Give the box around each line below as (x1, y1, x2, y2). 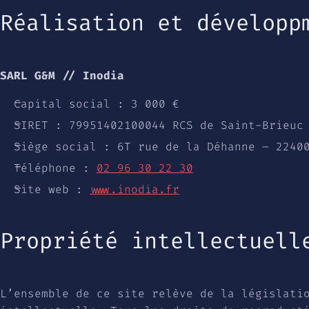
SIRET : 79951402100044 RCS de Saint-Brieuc (14, 115, 303, 134)
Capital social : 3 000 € (14, 94, 179, 113)
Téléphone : (14, 158, 97, 177)
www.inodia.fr (90, 179, 179, 199)
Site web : (14, 179, 90, 199)
